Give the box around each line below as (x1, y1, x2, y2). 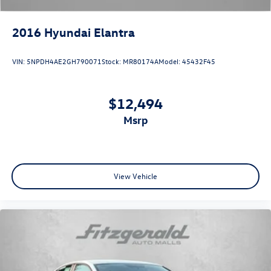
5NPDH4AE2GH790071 (27, 56, 102, 66)
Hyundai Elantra (44, 24, 135, 39)
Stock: (102, 56, 123, 66)
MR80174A (123, 56, 158, 66)
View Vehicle (114, 170, 157, 181)
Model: (158, 56, 182, 66)
